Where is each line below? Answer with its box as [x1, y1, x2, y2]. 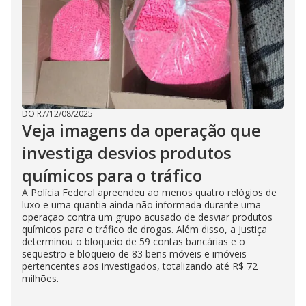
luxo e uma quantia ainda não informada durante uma [22, 198, 261, 211]
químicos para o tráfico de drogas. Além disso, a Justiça [22, 223, 267, 236]
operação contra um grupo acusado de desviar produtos [22, 210, 273, 223]
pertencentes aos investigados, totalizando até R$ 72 [22, 260, 258, 273]
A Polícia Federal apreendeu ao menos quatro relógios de [22, 186, 277, 199]
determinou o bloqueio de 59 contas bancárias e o [22, 235, 245, 248]
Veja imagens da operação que [22, 119, 261, 141]
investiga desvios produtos [22, 141, 232, 164]
